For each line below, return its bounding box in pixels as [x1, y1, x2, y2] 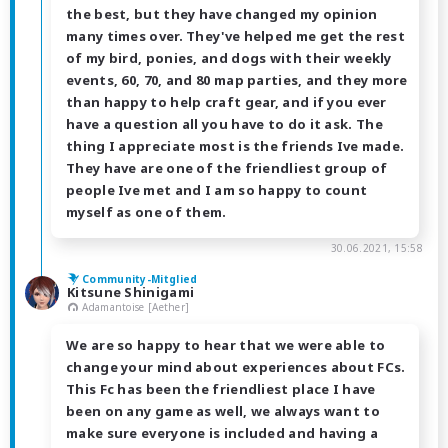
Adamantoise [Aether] [82, 299, 190, 314]
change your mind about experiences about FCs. [66, 358, 406, 377]
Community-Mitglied [82, 271, 198, 286]
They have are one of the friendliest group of [66, 158, 388, 177]
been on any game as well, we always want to [66, 402, 380, 421]
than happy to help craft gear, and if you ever [66, 92, 387, 111]
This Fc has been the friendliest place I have [66, 380, 376, 399]
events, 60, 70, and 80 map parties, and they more [66, 70, 408, 89]
